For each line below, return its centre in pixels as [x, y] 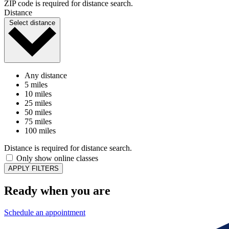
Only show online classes [57, 158]
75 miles [38, 121]
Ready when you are [57, 190]
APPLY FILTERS [33, 168]
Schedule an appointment [45, 212]
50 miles [38, 112]
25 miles [38, 103]
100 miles [40, 130]
